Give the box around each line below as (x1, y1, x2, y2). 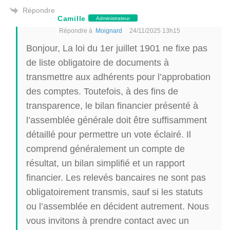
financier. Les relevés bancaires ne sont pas (26, 171, 206, 183)
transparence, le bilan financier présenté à (26, 100, 198, 111)
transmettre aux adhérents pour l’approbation (26, 71, 210, 82)
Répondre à (59, 26, 95, 34)
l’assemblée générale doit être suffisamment (26, 114, 207, 125)
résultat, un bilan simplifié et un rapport (26, 157, 185, 168)
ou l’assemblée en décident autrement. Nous (26, 200, 209, 212)
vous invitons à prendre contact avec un (26, 215, 189, 226)
